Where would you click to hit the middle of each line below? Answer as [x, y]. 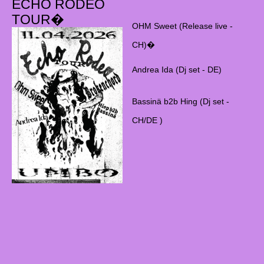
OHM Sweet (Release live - [182, 26]
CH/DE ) [147, 120]
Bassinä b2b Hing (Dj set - [180, 101]
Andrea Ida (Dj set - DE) [176, 69]
